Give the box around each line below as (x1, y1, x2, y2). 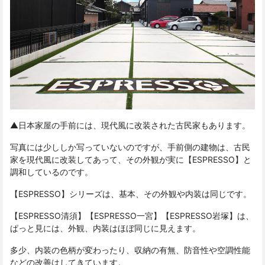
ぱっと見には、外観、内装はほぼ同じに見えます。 (10, 223, 201, 234)
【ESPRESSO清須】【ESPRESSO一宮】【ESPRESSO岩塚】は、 (10, 211, 254, 221)
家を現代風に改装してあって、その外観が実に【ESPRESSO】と (10, 154, 251, 165)
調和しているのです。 (10, 167, 93, 177)
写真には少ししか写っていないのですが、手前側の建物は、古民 (10, 142, 250, 153)
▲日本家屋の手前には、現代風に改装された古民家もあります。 (10, 120, 250, 131)
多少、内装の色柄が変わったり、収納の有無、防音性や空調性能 (10, 245, 250, 256)
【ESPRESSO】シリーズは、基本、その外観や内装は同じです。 (10, 189, 251, 199)
